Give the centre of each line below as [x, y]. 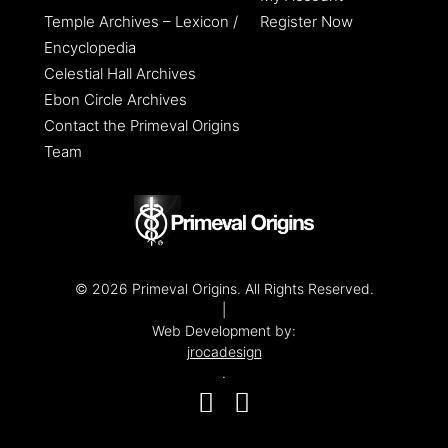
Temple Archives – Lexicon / [141, 22]
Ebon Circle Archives [115, 100]
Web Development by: [224, 330]
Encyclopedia [90, 48]
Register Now [306, 22]
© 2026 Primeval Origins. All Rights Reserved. [224, 288]
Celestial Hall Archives [120, 74]
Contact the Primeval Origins [142, 126]
